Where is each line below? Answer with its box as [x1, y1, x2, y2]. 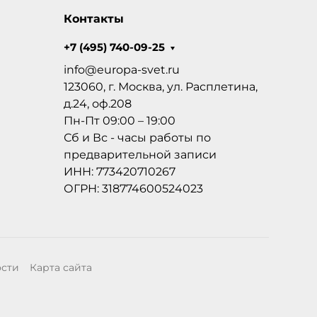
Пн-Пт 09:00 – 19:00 [63, 114, 175, 128]
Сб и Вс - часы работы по [63, 131, 211, 145]
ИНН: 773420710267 [63, 165, 175, 179]
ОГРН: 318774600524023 [63, 182, 203, 196]
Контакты [63, 12, 124, 26]
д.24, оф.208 [63, 97, 132, 111]
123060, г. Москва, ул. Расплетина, [63, 80, 258, 94]
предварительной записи [63, 148, 217, 162]
